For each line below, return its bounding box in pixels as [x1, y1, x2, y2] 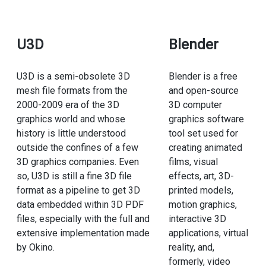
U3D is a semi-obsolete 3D [16, 71, 130, 83]
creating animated [168, 142, 242, 154]
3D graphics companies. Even [16, 156, 139, 168]
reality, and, [168, 242, 214, 254]
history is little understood [16, 128, 126, 140]
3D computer [168, 99, 222, 111]
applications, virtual [168, 227, 248, 239]
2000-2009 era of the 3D [16, 99, 119, 111]
